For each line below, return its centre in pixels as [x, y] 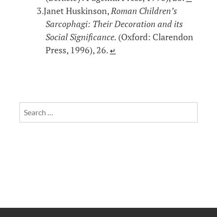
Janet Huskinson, [77, 10]
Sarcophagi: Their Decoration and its [114, 23]
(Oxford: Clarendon [156, 37]
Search [30, 107]
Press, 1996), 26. [77, 50]
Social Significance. [82, 37]
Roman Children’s [144, 10]
